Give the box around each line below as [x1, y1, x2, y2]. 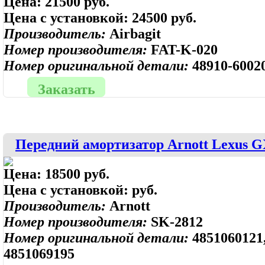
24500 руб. [132, 10, 196, 25]
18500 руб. [45, 166, 109, 182]
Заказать [37, 82, 95, 97]
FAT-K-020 [151, 42, 218, 57]
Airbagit [109, 26, 161, 41]
